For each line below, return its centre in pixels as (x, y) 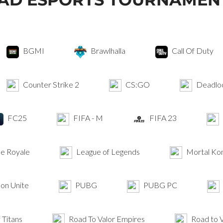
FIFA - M (87, 118)
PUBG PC (160, 185)
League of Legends (107, 151)
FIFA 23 (162, 118)
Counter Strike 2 (50, 84)
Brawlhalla (107, 51)
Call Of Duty (192, 51)
